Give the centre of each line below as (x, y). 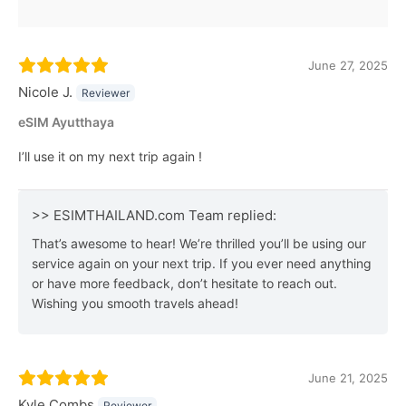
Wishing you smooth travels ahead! (135, 303)
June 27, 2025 (348, 65)
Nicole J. (45, 92)
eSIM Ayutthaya (66, 121)
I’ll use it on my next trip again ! (110, 156)
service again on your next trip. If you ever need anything (202, 263)
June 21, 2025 (348, 377)
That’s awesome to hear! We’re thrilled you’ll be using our (199, 243)
